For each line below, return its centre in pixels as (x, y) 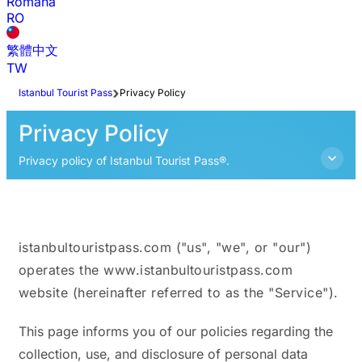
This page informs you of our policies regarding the (176, 332)
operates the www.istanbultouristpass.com (156, 270)
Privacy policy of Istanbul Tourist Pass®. (124, 161)
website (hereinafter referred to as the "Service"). (179, 293)
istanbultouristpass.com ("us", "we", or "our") (165, 248)
